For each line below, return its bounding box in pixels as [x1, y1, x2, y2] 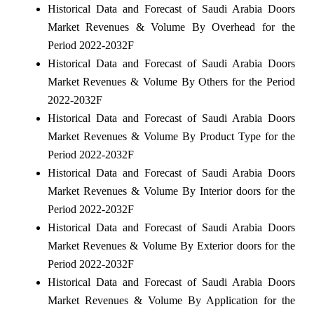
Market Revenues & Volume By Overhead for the [47, 20, 295, 33]
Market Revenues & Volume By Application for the [47, 294, 295, 306]
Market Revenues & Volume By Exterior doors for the [47, 239, 295, 252]
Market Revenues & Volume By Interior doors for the [47, 184, 295, 197]
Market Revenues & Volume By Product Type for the [47, 130, 295, 142]
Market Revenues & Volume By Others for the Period [47, 75, 295, 88]
